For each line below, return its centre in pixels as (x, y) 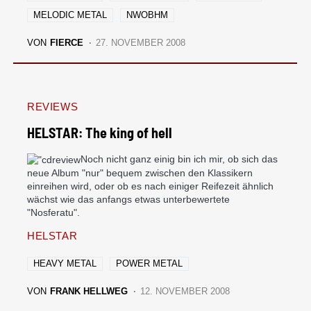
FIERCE (67, 42)
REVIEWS (53, 106)
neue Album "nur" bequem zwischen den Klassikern (140, 173)
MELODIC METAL (70, 15)
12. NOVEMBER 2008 (185, 291)
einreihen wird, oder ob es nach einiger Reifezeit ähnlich (150, 186)
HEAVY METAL (65, 263)
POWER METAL (149, 263)
